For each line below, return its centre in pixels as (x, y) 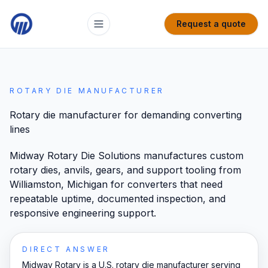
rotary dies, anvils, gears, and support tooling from (125, 170)
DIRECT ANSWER (66, 249)
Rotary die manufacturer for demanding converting (126, 115)
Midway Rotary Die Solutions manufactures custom (127, 156)
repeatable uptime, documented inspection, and (118, 199)
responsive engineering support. (83, 213)
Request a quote (211, 24)
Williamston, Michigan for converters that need (116, 184)
